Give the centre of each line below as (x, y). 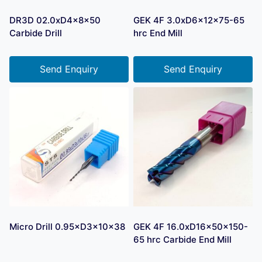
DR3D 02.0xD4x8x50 (55, 20)
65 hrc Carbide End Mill (182, 240)
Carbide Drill (36, 33)
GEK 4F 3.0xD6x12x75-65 (189, 20)
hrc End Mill (158, 33)
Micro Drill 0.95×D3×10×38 (67, 227)
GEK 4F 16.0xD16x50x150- (191, 227)
